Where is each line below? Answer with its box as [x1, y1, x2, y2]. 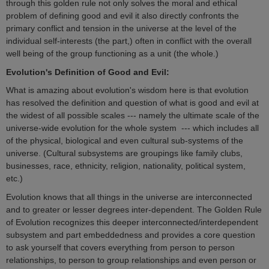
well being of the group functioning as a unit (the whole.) [6, 49, 219, 59]
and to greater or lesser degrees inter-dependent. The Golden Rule [6, 205, 262, 215]
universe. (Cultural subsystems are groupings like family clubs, [6, 148, 243, 158]
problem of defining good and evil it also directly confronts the [6, 11, 239, 21]
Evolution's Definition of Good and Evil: [6, 67, 169, 77]
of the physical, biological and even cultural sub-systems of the [6, 135, 243, 145]
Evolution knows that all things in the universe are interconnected [6, 192, 252, 202]
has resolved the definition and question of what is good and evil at [6, 97, 259, 107]
